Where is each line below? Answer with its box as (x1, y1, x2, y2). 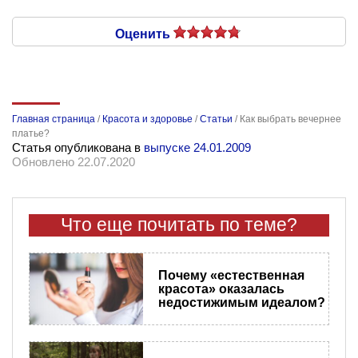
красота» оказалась (157, 281, 284, 296)
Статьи (200, 113, 233, 125)
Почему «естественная (157, 268, 304, 282)
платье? (12, 127, 50, 139)
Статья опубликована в (12, 140, 144, 154)
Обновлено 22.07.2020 (12, 154, 135, 169)
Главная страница (12, 113, 95, 125)
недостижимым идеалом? (157, 295, 325, 309)
